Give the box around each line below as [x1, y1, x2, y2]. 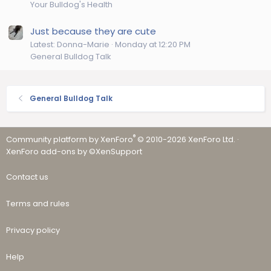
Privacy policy [6, 224, 60, 236]
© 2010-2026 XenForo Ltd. [137, 134, 235, 145]
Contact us [6, 171, 48, 183]
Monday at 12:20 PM [115, 38, 191, 50]
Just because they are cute [30, 24, 156, 38]
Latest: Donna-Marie [30, 38, 109, 50]
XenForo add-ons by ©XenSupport [6, 146, 142, 157]
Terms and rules [6, 198, 70, 209]
